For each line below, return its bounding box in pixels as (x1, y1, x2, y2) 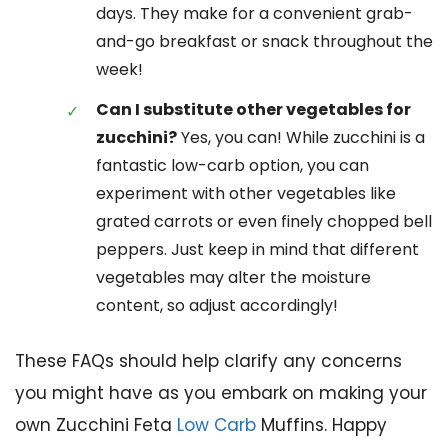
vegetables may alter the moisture (96, 265, 371, 289)
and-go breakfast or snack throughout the (96, 29, 433, 53)
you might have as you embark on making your (15, 381, 427, 406)
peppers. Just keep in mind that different (96, 237, 419, 261)
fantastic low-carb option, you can (96, 153, 369, 177)
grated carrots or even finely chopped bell (96, 209, 432, 233)
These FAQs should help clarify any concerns (15, 349, 402, 374)
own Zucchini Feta (15, 413, 177, 438)
